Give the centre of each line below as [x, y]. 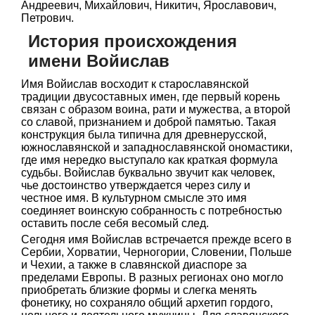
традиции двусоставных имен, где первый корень [150, 97]
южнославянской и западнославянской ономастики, [157, 147]
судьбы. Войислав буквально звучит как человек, [148, 173]
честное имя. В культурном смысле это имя [134, 198]
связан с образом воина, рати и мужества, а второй [156, 109]
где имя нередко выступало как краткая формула [149, 160]
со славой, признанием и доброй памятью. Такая [149, 122]
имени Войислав [99, 61]
